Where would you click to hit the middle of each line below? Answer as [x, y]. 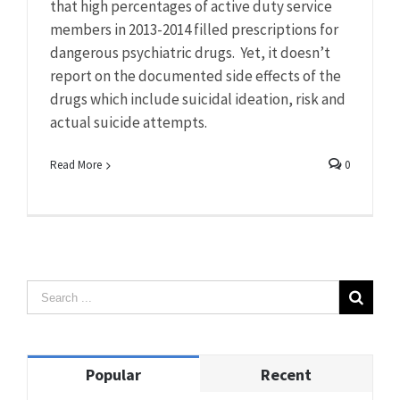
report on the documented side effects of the [196, 76]
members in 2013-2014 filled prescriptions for [194, 30]
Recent [286, 375]
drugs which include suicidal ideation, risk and [198, 100]
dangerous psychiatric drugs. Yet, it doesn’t [190, 53]
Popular [113, 375]
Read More [76, 165]
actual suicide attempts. [129, 123]
